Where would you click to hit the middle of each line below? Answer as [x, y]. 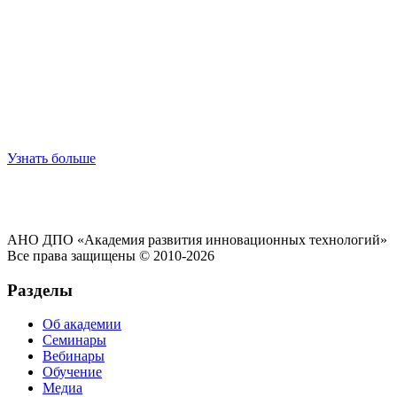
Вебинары [74, 356]
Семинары [74, 340]
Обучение [72, 372]
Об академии [82, 324]
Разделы [40, 290]
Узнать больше [51, 158]
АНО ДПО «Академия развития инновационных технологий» [197, 239]
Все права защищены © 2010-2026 [111, 255]
